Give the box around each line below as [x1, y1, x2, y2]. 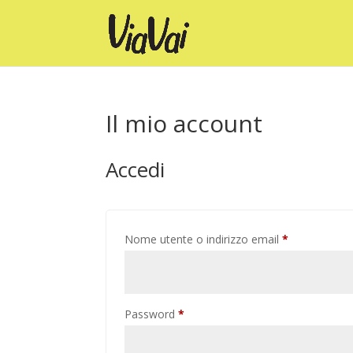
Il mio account [106, 107, 263, 139]
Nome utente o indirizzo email [124, 232, 283, 247]
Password [124, 307, 179, 321]
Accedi [106, 155, 165, 184]
